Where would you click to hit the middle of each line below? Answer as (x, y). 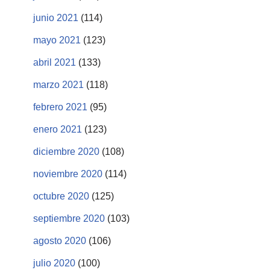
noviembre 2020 (68, 174)
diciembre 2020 (66, 151)
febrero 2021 (60, 107)
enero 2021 (58, 129)
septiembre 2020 (69, 218)
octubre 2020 (61, 196)
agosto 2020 (60, 240)
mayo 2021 (57, 40)
